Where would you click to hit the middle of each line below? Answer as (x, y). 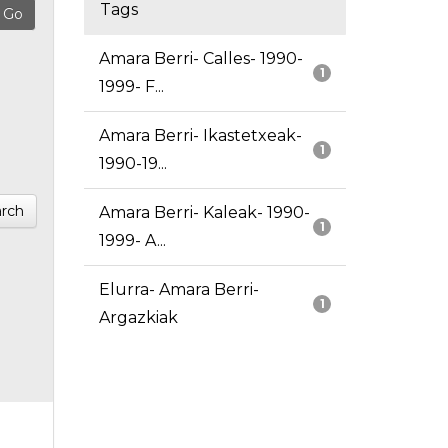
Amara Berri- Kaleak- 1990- (204, 213)
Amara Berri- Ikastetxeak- (200, 136)
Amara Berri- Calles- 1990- (200, 59)
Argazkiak (138, 318)
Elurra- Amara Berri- (178, 290)
